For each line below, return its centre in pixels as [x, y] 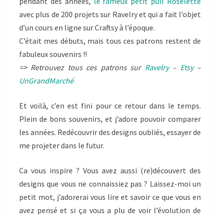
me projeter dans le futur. [62, 146]
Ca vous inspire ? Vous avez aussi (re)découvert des [110, 171]
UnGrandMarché [46, 81]
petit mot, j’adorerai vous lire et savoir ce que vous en [110, 197]
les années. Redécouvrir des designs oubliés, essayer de [110, 132]
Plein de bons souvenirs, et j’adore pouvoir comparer [110, 119]
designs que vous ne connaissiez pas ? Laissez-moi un [110, 184]
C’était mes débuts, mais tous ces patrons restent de [110, 41]
